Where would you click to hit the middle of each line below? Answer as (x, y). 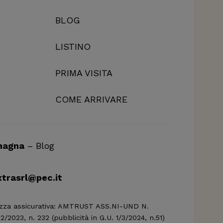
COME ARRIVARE (91, 99)
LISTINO (73, 46)
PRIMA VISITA (84, 73)
